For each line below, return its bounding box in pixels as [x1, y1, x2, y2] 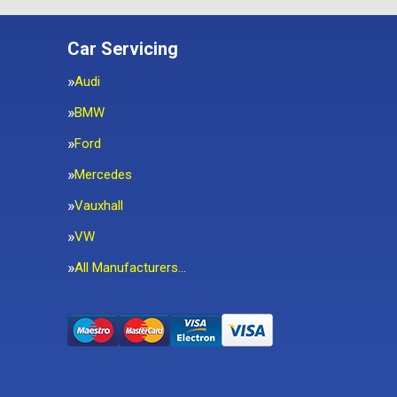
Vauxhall [74, 198, 123, 214]
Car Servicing [67, 38, 178, 59]
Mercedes [74, 167, 132, 183]
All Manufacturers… [74, 260, 186, 276]
